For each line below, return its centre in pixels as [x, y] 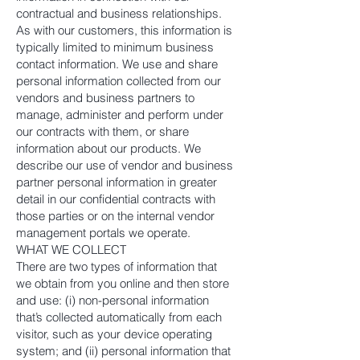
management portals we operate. [103, 233]
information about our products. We [108, 148]
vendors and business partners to [105, 98]
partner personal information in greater [117, 182]
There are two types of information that [117, 266]
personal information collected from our [119, 81]
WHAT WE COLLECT [71, 250]
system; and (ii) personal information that [123, 351]
